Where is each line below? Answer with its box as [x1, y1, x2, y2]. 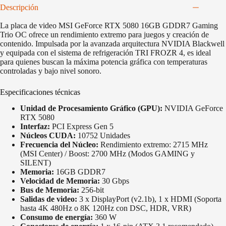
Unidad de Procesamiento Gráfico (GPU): [20, 104, 162, 113]
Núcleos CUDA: [20, 131, 76, 140]
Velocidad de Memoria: [20, 177, 100, 186]
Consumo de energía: [20, 213, 93, 222]
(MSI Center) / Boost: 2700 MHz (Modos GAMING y [20, 149, 195, 158]
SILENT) [20, 158, 51, 167]
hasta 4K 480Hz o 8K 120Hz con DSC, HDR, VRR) [20, 204, 191, 213]
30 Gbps [100, 177, 129, 186]
